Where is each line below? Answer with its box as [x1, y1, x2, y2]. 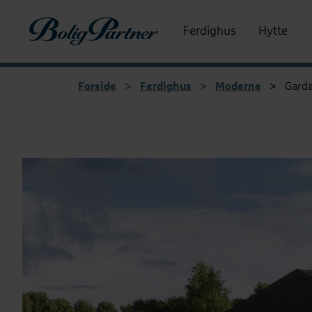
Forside [78, 81, 116, 92]
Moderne [215, 81, 261, 92]
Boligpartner [29, 19, 91, 31]
